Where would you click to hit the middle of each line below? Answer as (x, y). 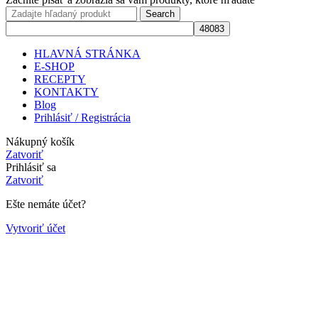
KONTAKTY (66, 92)
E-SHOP (54, 66)
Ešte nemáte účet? (46, 204)
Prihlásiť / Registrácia (82, 117)
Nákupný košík (40, 141)
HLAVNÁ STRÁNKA (87, 53)
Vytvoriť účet (35, 228)
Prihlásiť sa (31, 167)
